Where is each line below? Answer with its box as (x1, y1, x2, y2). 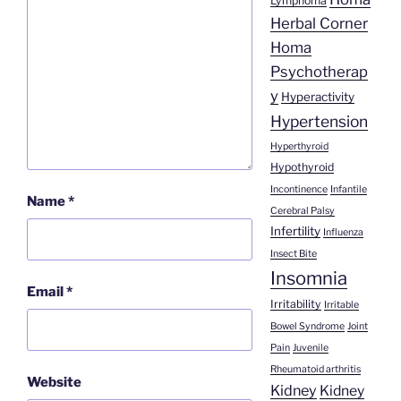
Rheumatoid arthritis (269, 363, 361, 376)
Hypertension (269, 112, 368, 132)
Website (27, 373, 81, 390)
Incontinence (269, 183, 328, 196)
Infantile (329, 183, 367, 196)
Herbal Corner (269, 14, 368, 33)
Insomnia (269, 267, 347, 290)
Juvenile (292, 342, 328, 354)
